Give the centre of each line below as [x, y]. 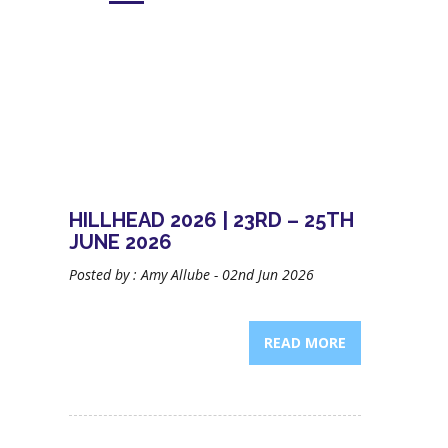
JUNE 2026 [120, 242]
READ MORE [305, 342]
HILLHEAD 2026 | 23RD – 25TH [211, 220]
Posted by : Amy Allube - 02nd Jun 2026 [191, 274]
